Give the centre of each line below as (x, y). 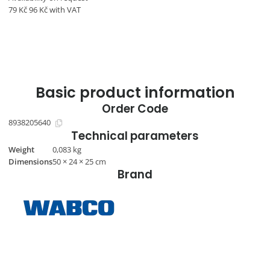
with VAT (64, 10)
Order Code (135, 108)
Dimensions (30, 162)
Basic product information (135, 92)
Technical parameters (135, 136)
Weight (21, 150)
